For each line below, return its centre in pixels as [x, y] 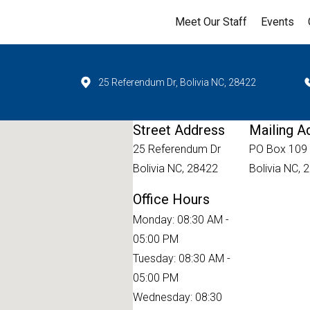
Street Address [179, 130]
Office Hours [171, 199]
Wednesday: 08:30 [177, 297]
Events [277, 22]
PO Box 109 [278, 149]
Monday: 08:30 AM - [181, 220]
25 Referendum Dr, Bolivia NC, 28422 [177, 82]
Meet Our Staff [211, 22]
